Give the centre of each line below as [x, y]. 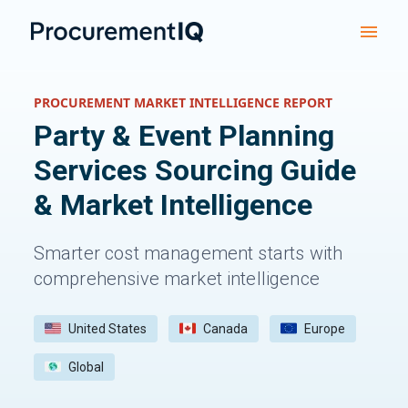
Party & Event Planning [184, 135]
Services [90, 170]
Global [86, 367]
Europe [324, 328]
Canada [225, 328]
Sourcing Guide [251, 170]
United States [107, 328]
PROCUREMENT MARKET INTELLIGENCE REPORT [183, 102]
